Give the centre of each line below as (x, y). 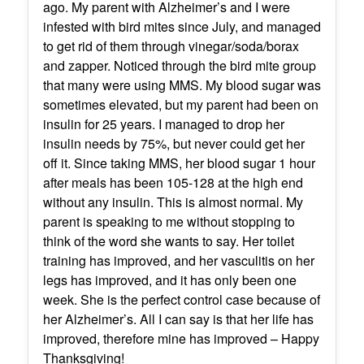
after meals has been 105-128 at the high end (173, 182)
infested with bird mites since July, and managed (182, 26)
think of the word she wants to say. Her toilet (168, 240)
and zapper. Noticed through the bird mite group (179, 65)
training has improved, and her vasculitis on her (178, 260)
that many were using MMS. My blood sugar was (182, 84)
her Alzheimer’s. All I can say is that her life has (178, 318)
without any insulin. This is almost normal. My (173, 201)
